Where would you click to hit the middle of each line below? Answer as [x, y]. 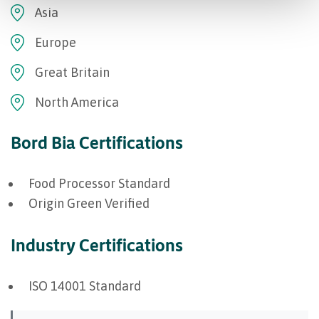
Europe [56, 42]
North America [77, 102]
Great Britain [72, 72]
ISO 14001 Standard [85, 286]
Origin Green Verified [89, 203]
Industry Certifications [97, 245]
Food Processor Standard [99, 183]
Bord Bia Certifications [97, 142]
